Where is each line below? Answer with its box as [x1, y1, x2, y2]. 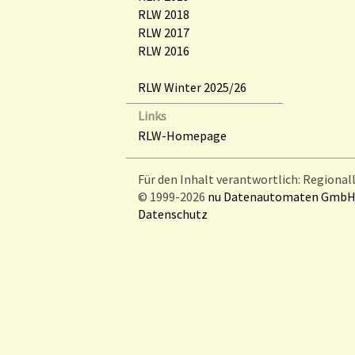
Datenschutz [138, 206, 208, 222]
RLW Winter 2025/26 [138, 79, 246, 95]
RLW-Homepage [138, 128, 227, 143]
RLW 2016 [138, 43, 189, 59]
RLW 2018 [138, 6, 189, 22]
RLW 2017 [138, 25, 189, 40]
